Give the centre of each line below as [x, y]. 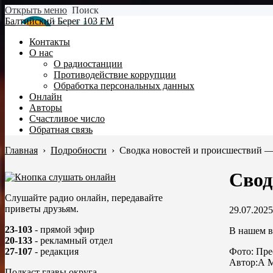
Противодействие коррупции [115, 75]
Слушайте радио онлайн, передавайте [84, 198]
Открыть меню [36, 10]
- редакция [55, 251]
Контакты [50, 42]
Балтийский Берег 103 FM [59, 21]
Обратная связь [61, 129]
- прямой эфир [63, 229]
